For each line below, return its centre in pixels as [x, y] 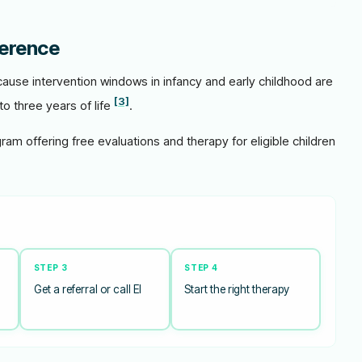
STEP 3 [51, 267]
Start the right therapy [237, 289]
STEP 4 [201, 267]
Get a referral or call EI [87, 289]
